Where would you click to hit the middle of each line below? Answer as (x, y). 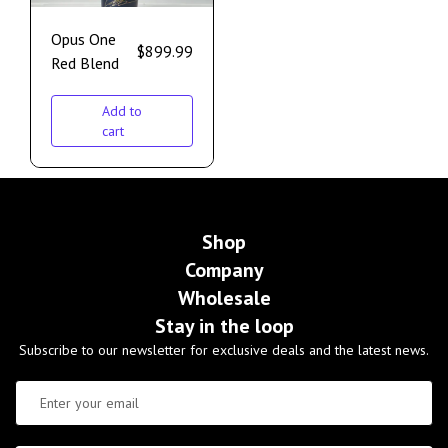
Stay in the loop (224, 326)
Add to (122, 111)
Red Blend (85, 63)
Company (224, 270)
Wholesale (224, 298)
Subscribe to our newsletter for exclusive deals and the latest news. (224, 350)
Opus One (83, 39)
